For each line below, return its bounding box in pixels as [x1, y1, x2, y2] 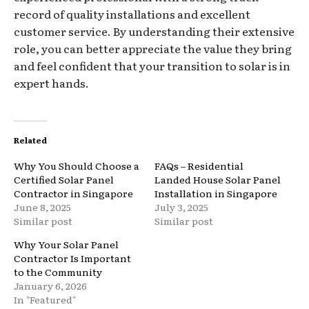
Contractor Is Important [14, 250, 131, 265]
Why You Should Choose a [14, 158, 139, 172]
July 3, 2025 [154, 199, 208, 214]
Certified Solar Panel [14, 172, 114, 186]
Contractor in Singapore [14, 186, 133, 200]
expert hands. [14, 74, 89, 91]
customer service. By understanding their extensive [14, 22, 295, 39]
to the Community [14, 264, 102, 279]
